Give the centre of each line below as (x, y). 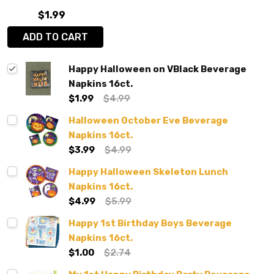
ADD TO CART (67, 37)
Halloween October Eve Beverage (148, 121)
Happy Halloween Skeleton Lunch (148, 172)
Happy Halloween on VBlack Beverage (157, 69)
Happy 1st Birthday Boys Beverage (150, 224)
